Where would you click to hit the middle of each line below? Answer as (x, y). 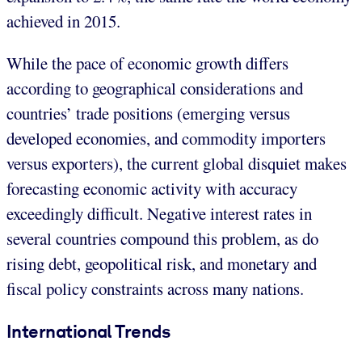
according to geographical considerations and (155, 88)
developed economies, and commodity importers (166, 139)
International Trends (88, 332)
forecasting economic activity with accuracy (152, 189)
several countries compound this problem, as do (162, 239)
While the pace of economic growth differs (147, 63)
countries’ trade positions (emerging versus (148, 114)
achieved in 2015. (63, 21)
